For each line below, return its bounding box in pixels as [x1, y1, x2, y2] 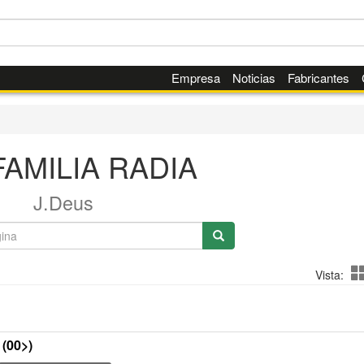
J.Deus [32, 188, 93, 216]
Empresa [171, 69, 220, 86]
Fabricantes [287, 69, 349, 86]
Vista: [314, 266, 344, 283]
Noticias [232, 69, 275, 86]
